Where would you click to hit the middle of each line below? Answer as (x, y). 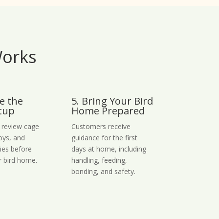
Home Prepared (108, 110)
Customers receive (101, 126)
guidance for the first (104, 137)
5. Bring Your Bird (112, 101)
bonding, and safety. (103, 171)
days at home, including (109, 149)
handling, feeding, (99, 160)
